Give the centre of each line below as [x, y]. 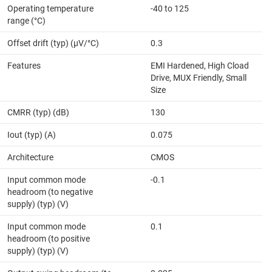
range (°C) [26, 21]
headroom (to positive [49, 239]
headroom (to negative [50, 192]
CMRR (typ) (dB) [38, 113]
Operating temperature [50, 9]
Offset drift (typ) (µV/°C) [53, 43]
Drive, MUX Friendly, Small [199, 78]
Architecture [30, 158]
